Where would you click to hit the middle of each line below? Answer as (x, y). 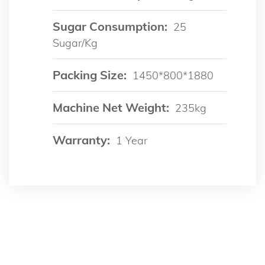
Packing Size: (90, 75)
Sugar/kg (75, 43)
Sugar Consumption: (110, 26)
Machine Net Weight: (111, 107)
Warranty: (81, 140)
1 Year (132, 140)
